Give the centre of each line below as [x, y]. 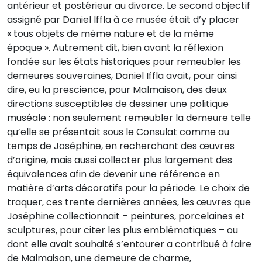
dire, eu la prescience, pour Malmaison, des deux [117, 90]
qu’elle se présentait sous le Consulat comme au [118, 132]
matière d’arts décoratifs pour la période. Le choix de [128, 188]
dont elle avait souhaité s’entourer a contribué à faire [129, 244]
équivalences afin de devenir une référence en [113, 174]
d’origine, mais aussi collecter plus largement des [120, 160]
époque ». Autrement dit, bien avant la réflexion [115, 48]
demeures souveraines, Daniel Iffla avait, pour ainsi [122, 76]
